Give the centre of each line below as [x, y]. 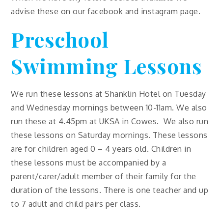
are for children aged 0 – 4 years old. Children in [101, 149]
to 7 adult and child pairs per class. [76, 204]
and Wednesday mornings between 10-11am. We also [109, 108]
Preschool [60, 40]
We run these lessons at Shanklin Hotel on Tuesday [109, 94]
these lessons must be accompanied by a [89, 163]
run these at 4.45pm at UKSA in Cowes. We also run [110, 122]
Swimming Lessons [107, 66]
